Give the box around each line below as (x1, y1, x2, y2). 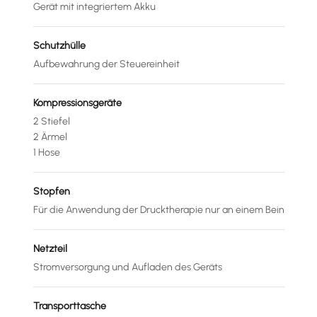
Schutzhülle (33, 39, 86, 52)
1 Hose (33, 146, 60, 158)
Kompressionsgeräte (33, 96, 122, 109)
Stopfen (33, 185, 70, 197)
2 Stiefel (33, 115, 70, 127)
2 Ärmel (33, 130, 67, 143)
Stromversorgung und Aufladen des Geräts (33, 260, 222, 273)
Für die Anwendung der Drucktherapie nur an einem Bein (33, 203, 284, 216)
